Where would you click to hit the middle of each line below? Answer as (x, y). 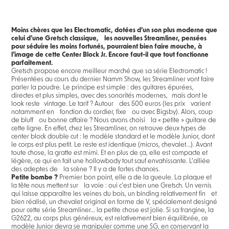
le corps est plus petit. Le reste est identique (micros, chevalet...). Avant (112, 145)
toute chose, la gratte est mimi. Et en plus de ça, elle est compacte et (110, 153)
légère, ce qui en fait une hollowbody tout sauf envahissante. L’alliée (111, 161)
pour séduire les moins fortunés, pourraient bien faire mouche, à (107, 47)
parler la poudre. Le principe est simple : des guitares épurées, (103, 87)
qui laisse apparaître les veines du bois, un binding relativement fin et (114, 194)
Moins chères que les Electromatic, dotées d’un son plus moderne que (114, 30)
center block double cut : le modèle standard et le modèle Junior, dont (113, 136)
